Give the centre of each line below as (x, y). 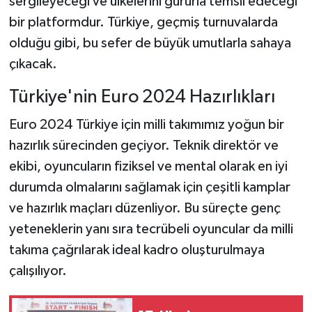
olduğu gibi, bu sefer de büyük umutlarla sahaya (150, 44)
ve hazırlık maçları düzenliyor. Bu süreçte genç (145, 208)
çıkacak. (33, 64)
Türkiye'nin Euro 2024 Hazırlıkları (142, 97)
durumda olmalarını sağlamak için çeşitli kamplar (149, 187)
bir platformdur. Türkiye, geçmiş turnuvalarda (143, 23)
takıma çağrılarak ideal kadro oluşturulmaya (136, 250)
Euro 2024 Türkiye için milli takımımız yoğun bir (146, 124)
